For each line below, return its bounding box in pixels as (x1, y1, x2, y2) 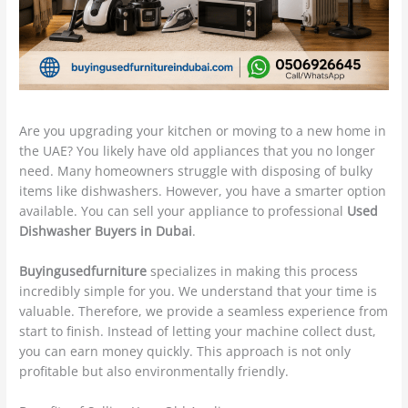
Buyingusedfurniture (19, 262, 148, 280)
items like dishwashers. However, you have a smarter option (19, 182, 387, 200)
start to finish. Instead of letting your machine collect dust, (19, 322, 377, 341)
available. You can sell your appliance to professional (19, 202, 348, 220)
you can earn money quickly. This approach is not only (19, 342, 352, 361)
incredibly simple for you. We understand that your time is (19, 282, 378, 301)
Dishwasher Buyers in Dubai (19, 222, 193, 240)
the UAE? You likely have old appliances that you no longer (19, 142, 376, 160)
